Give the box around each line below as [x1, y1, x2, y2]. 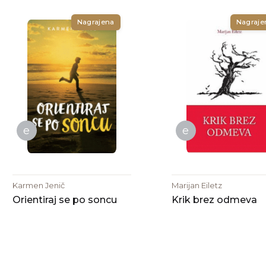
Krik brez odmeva [171, 194, 257, 205]
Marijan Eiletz [171, 180, 222, 190]
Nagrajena [77, 17, 115, 26]
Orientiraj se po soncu [12, 194, 117, 205]
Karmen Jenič [12, 180, 65, 190]
